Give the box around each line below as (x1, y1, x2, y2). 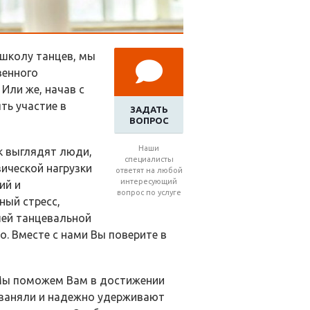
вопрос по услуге (116, 188, 181, 197)
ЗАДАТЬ (129, 104, 168, 114)
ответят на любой (115, 165, 183, 174)
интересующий (120, 176, 177, 185)
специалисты (124, 154, 174, 163)
